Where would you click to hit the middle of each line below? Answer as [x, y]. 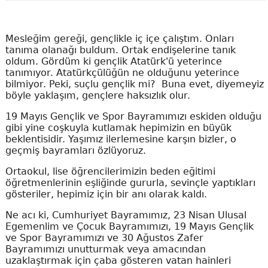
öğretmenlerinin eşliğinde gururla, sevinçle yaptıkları [130, 183]
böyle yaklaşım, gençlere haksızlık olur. [98, 95]
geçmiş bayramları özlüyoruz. [75, 150]
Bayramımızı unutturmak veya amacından [105, 249]
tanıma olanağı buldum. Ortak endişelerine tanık [120, 50]
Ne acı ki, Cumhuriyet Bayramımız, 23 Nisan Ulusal [126, 215]
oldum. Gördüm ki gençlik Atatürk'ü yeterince [113, 61]
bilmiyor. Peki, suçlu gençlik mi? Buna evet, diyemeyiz [134, 84]
